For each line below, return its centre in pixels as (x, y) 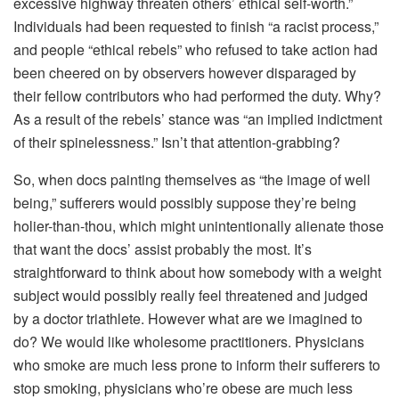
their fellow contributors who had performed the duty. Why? (197, 95)
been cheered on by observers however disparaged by (185, 72)
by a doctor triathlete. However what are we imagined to (188, 318)
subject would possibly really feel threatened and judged (191, 295)
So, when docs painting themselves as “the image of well (192, 179)
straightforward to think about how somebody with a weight (197, 272)
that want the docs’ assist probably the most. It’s (163, 248)
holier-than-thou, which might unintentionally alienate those (199, 225)
